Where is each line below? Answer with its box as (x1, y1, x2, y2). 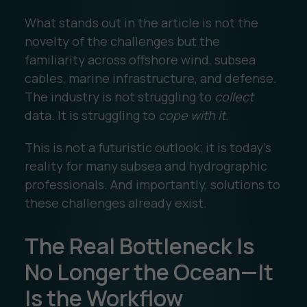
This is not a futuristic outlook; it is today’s (24, 138, 271, 156)
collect (214, 88, 254, 105)
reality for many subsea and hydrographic (24, 157, 267, 174)
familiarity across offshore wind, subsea (24, 51, 256, 68)
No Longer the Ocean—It (24, 256, 273, 287)
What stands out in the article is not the (24, 14, 258, 31)
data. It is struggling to (24, 106, 158, 123)
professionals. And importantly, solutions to (24, 175, 280, 193)
